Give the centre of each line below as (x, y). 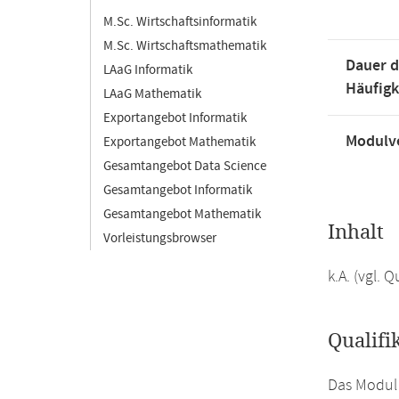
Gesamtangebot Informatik (178, 190)
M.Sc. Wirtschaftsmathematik (185, 46)
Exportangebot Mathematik (179, 142)
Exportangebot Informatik (175, 118)
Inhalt (356, 232)
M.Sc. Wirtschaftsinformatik (180, 22)
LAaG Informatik (148, 70)
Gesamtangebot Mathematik (182, 214)
